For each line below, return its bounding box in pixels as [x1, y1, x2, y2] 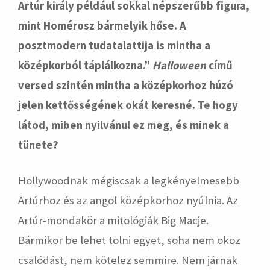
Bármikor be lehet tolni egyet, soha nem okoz [18, 233, 240, 247]
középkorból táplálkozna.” [18, 58, 152, 72]
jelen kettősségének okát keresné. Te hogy [18, 98, 238, 112]
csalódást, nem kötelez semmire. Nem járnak [18, 253, 237, 267]
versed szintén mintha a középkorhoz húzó [18, 78, 233, 92]
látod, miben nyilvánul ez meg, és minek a [18, 118, 229, 132]
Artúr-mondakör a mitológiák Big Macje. [18, 213, 209, 227]
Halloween [152, 58, 206, 72]
